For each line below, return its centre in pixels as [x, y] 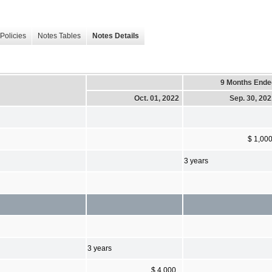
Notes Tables [59, 36]
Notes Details [116, 36]
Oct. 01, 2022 [157, 98]
